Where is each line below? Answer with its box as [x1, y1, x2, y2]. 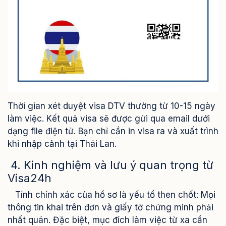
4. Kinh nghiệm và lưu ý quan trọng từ [8, 158, 213, 172]
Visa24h [8, 172, 51, 185]
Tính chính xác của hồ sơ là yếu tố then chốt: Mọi [8, 190, 215, 200]
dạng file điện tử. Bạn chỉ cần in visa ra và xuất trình [8, 126, 218, 137]
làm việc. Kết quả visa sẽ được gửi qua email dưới [8, 114, 210, 124]
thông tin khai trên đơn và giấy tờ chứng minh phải [8, 202, 213, 213]
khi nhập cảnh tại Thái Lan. [8, 139, 117, 149]
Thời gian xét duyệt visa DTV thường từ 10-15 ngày [8, 101, 215, 111]
